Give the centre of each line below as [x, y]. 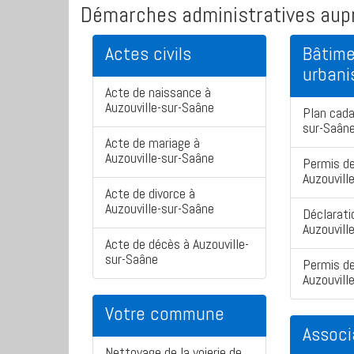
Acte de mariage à [153, 143]
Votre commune [165, 314]
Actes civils [148, 54]
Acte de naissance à [158, 92]
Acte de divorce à [150, 194]
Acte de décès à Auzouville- [177, 244]
